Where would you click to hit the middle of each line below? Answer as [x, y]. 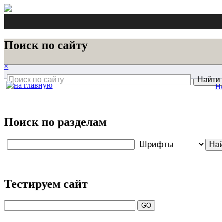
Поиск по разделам [55, 122]
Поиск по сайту [46, 45]
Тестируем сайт [46, 184]
